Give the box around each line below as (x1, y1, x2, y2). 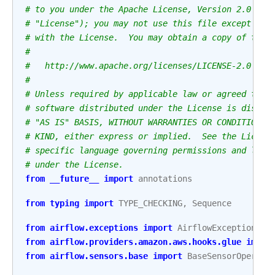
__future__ (50, 174, 99, 184)
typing (50, 198, 79, 208)
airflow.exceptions (50, 223, 138, 233)
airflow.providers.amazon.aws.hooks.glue (50, 237, 241, 247)
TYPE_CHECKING (118, 198, 182, 208)
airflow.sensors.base (50, 251, 148, 261)
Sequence (192, 198, 231, 208)
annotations (138, 174, 192, 184)
